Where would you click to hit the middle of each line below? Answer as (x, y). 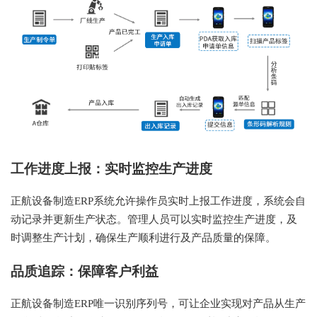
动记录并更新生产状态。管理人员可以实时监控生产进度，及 (154, 220)
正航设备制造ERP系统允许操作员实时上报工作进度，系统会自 (158, 201)
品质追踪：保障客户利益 (85, 272)
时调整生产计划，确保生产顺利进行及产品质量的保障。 (143, 238)
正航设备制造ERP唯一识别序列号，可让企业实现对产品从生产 (158, 304)
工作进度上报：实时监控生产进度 (111, 169)
